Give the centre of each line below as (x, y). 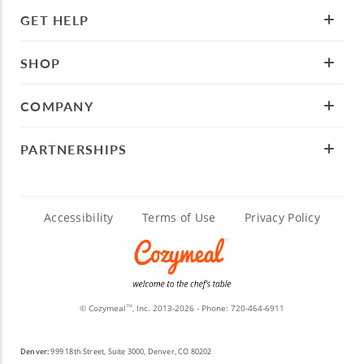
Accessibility (79, 218)
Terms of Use (179, 218)
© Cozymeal (103, 308)
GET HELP (55, 19)
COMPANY (57, 106)
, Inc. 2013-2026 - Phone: (182, 308)
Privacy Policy (282, 218)
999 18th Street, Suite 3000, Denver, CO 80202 (130, 351)
